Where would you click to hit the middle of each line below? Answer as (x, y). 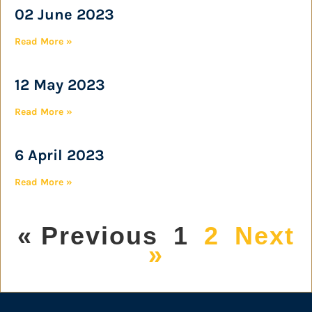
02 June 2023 (64, 15)
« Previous (88, 236)
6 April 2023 (60, 155)
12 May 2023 (60, 85)
